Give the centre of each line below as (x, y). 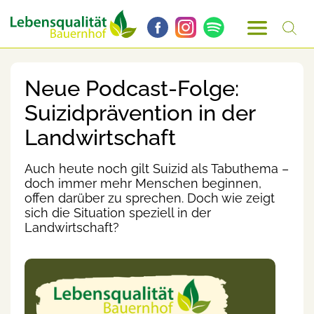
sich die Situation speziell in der (118, 212)
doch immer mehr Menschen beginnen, (143, 183)
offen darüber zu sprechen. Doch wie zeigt (150, 198)
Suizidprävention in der (140, 113)
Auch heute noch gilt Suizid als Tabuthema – (157, 168)
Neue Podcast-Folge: (132, 89)
